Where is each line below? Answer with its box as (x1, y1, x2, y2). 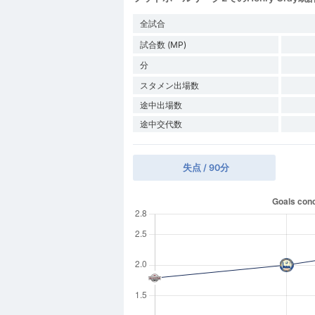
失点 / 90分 (182, 162, 229, 173)
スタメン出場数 (139, 79, 199, 91)
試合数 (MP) (139, 39, 186, 50)
